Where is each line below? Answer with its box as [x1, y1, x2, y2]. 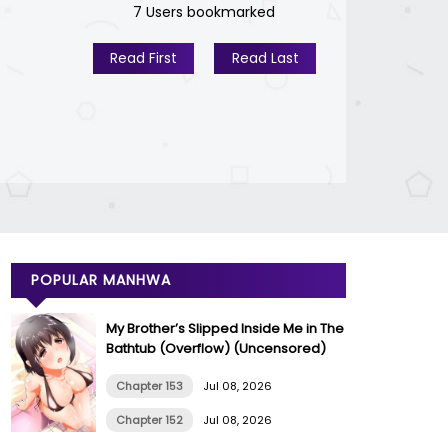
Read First [109, 47, 177, 68]
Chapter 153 [116, 377, 183, 394]
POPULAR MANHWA [31, 269, 171, 290]
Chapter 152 [116, 411, 183, 428]
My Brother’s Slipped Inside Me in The [106, 318, 344, 338]
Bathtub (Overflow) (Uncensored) [106, 338, 326, 358]
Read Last [231, 47, 299, 68]
